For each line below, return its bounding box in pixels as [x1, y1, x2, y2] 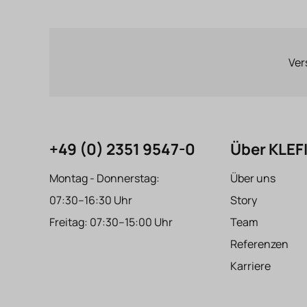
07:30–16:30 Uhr [49, 193, 132, 208]
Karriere [230, 258, 271, 273]
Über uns [230, 171, 275, 186]
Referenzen [230, 236, 288, 251]
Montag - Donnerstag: [49, 171, 160, 186]
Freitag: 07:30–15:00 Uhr [49, 214, 173, 230]
